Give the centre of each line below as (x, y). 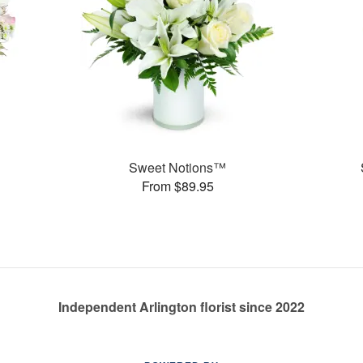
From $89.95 (177, 186)
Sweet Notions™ (178, 167)
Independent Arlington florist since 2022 (181, 307)
